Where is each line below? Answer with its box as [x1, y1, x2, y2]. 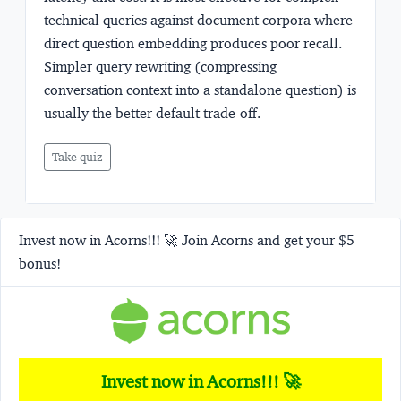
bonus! [19, 254, 61, 272]
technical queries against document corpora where [44, 12, 353, 30]
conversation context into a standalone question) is [44, 81, 356, 99]
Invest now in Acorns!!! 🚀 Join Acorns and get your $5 [19, 231, 354, 249]
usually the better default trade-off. [44, 105, 260, 123]
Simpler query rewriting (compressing [44, 58, 277, 76]
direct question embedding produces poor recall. [44, 35, 342, 53]
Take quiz [52, 148, 103, 165]
